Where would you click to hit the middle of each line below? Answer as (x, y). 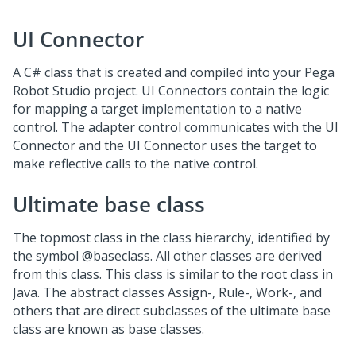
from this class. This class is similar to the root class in (173, 274)
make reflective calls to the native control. (135, 164)
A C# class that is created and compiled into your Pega (174, 72)
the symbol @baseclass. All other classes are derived (167, 256)
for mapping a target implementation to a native (157, 109)
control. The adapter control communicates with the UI (176, 127)
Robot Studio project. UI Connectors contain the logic (171, 91)
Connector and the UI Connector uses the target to (165, 145)
